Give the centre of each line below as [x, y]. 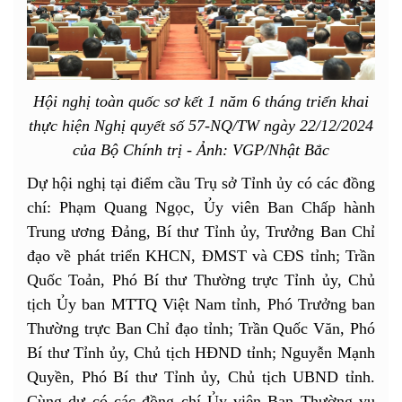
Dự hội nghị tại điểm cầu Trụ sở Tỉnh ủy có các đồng [201, 183]
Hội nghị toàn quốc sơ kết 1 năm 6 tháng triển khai [201, 101]
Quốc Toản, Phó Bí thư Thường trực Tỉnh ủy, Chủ [201, 280]
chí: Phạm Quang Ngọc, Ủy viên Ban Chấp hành [201, 207]
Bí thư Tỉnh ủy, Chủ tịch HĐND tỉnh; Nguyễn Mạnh [201, 352]
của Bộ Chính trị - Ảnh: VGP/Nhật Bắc [201, 149]
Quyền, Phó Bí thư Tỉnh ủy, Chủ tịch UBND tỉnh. [201, 376]
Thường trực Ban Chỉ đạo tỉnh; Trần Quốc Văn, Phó [201, 328]
